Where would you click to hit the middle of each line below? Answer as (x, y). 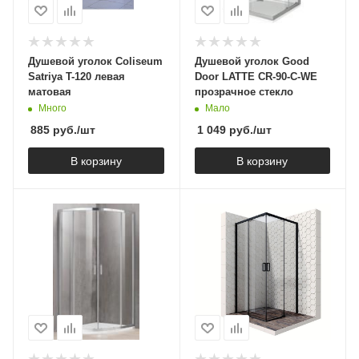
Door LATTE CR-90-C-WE (256, 76)
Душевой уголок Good (252, 61)
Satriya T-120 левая (77, 76)
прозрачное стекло (244, 91)
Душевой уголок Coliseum (95, 61)
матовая (50, 91)
